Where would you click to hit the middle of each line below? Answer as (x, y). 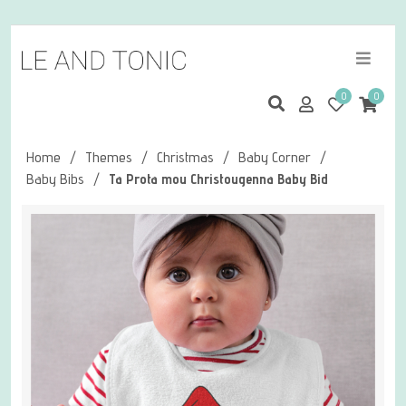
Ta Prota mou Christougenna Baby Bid (218, 179)
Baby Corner (275, 157)
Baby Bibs (55, 179)
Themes (109, 157)
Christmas (185, 157)
